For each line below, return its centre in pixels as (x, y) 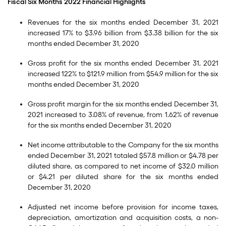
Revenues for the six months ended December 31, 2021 (123, 22)
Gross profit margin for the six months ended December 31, (123, 104)
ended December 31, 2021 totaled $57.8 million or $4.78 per (123, 156)
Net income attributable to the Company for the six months (123, 145)
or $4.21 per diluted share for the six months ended (123, 177)
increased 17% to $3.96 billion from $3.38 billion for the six (123, 33)
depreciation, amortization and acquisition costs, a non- (123, 218)
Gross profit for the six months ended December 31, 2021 (123, 63)
